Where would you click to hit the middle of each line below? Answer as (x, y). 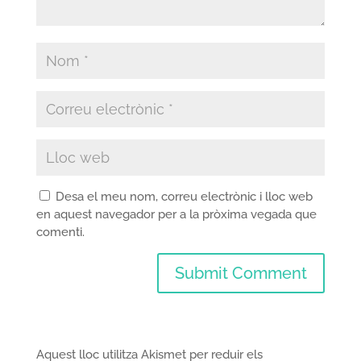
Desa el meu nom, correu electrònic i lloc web (184, 197)
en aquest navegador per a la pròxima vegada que (176, 215)
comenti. (60, 232)
